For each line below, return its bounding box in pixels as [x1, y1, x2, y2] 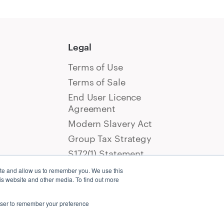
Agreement [68, 103, 116, 114]
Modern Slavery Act [68, 118, 152, 129]
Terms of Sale [68, 76, 125, 88]
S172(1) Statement [68, 148, 144, 159]
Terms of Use [68, 61, 123, 73]
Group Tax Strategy [68, 133, 152, 144]
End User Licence [68, 91, 141, 103]
